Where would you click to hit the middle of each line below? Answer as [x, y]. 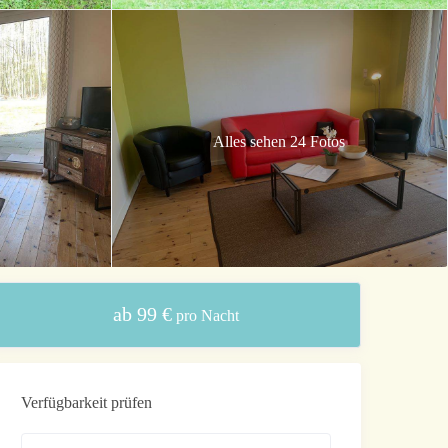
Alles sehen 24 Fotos [279, 141]
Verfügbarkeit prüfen [86, 403]
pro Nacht [205, 316]
